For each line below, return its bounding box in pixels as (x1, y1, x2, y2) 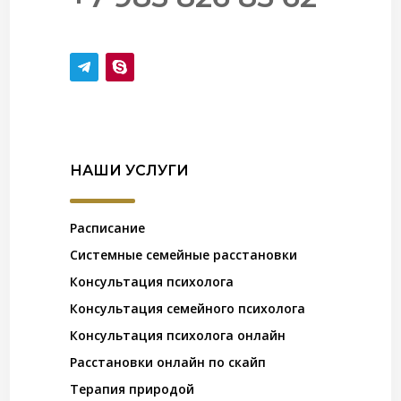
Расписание (70, 219, 146, 237)
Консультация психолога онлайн (70, 327, 286, 345)
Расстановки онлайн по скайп (70, 354, 267, 371)
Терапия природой (70, 380, 195, 398)
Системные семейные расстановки (70, 246, 298, 264)
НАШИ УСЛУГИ (70, 162, 190, 180)
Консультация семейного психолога (70, 300, 306, 318)
